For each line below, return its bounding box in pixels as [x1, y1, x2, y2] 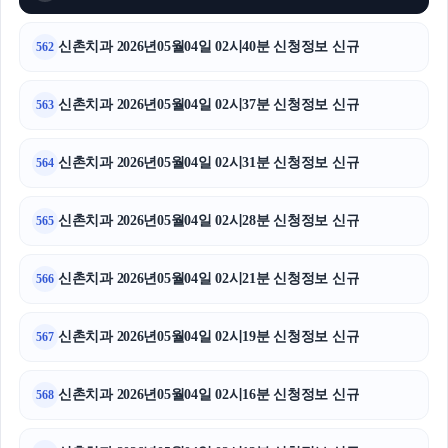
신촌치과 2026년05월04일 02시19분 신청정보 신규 [58, 329, 360, 345]
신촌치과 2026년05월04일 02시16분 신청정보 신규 [58, 387, 360, 403]
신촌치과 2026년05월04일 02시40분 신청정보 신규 [58, 39, 360, 55]
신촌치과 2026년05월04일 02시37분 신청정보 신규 [58, 97, 360, 113]
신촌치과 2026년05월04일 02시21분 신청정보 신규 [58, 271, 360, 287]
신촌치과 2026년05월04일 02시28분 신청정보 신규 [58, 213, 360, 229]
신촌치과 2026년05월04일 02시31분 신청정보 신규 [58, 155, 360, 171]
